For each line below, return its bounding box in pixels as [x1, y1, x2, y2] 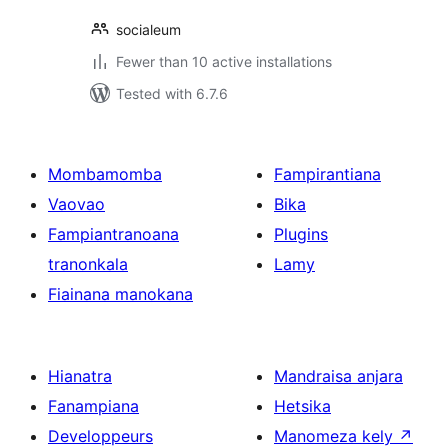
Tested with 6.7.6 [116, 85, 228, 102]
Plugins [274, 224, 328, 244]
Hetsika [274, 396, 331, 416]
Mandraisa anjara [274, 366, 403, 386]
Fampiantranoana [48, 224, 179, 244]
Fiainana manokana [48, 284, 193, 304]
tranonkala [48, 254, 128, 274]
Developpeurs [48, 426, 153, 446]
